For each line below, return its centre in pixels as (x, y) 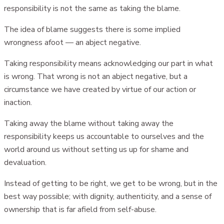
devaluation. (25, 162)
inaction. (18, 102)
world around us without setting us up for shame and (96, 149)
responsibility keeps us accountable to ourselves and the (104, 136)
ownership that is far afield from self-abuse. (80, 209)
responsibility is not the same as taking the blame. (92, 8)
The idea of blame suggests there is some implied (92, 29)
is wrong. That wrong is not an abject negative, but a (96, 76)
